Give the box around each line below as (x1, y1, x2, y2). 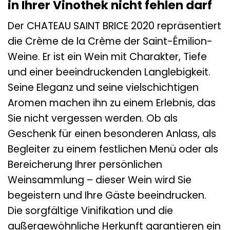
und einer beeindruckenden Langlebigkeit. (8, 65, 210, 80)
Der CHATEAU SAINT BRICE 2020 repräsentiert (8, 19, 221, 33)
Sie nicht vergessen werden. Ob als (8, 111, 178, 126)
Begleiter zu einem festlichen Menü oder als (8, 142, 218, 157)
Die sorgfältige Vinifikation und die (8, 204, 173, 218)
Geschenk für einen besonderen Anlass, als (8, 127, 216, 141)
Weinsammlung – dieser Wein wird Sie (8, 173, 191, 187)
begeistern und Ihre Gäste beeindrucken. (8, 188, 206, 203)
